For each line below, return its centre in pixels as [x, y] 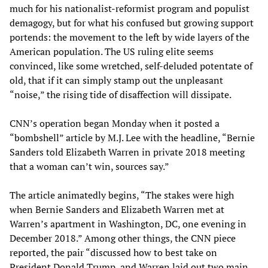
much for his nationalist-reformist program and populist [130, 8]
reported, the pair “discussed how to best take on [113, 252]
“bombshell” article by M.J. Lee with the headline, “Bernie [132, 137]
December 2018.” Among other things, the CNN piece [123, 238]
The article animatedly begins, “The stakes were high [122, 195]
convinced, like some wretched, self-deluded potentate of [131, 66]
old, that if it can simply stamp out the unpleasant [116, 80]
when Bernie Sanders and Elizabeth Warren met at [117, 209]
